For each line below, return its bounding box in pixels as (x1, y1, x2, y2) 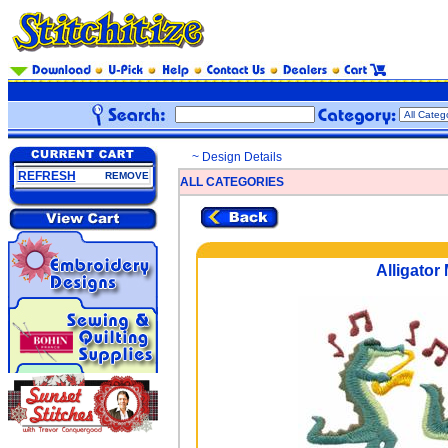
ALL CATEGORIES (180, 175, 284, 189)
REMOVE (104, 170, 149, 181)
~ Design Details (192, 150, 282, 164)
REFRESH (17, 169, 76, 183)
